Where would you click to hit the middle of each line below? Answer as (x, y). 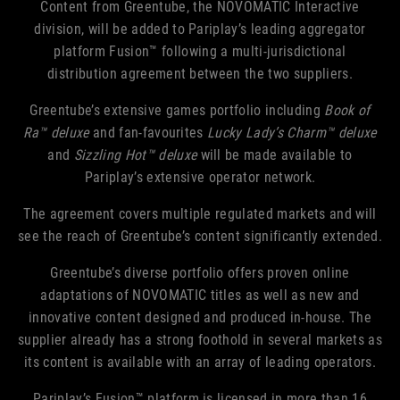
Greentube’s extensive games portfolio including (177, 110)
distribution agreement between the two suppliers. (200, 73)
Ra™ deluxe (58, 132)
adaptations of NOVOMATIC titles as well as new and (200, 295)
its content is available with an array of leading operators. (200, 362)
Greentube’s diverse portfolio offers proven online (200, 272)
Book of (347, 110)
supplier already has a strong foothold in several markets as (200, 339)
